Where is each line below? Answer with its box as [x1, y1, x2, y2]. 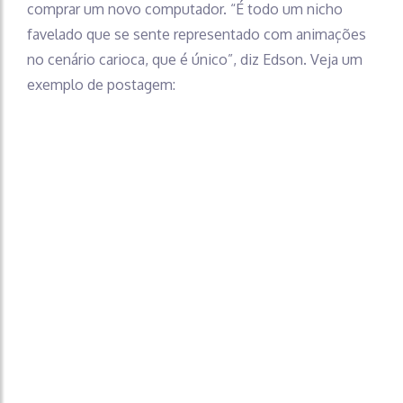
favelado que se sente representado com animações [27, 24, 366, 43]
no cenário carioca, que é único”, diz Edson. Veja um [27, 49, 363, 68]
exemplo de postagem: [27, 75, 175, 94]
